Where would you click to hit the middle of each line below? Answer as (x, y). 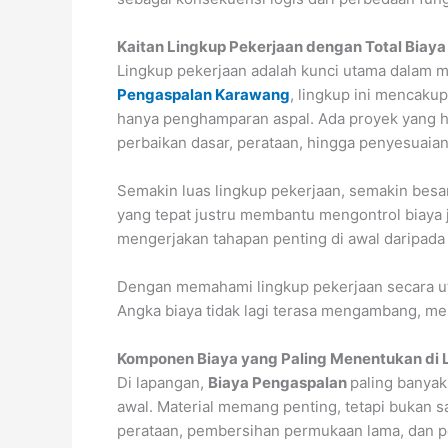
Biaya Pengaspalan (279, 382)
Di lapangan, (162, 382)
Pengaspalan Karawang (203, 94)
